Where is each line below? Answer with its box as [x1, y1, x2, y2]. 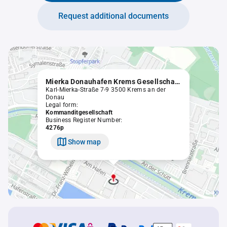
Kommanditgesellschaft [46, 108, 113, 116]
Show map [68, 137, 101, 146]
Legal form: [46, 101, 79, 108]
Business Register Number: [46, 116, 123, 124]
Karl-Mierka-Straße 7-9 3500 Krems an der [46, 86, 166, 93]
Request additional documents [58, 11, 169, 21]
